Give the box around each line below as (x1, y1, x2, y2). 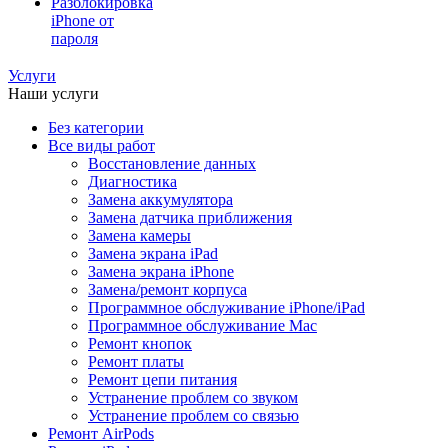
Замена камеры (88, 227, 191, 244)
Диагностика (88, 173, 177, 190)
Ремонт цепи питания (88, 371, 237, 388)
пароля (51, 30, 98, 47)
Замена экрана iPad (88, 245, 218, 262)
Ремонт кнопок (88, 335, 192, 352)
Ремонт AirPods (48, 425, 154, 442)
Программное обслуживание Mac (88, 317, 317, 334)
